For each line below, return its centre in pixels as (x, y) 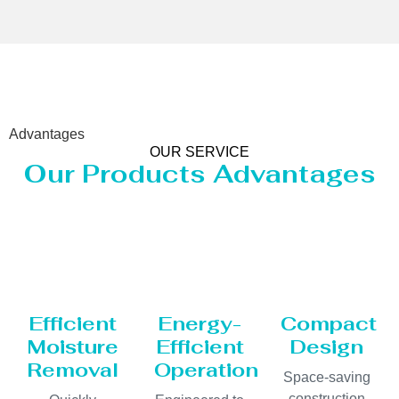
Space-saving (326, 377)
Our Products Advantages (199, 173)
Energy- (199, 323)
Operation (206, 369)
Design (327, 346)
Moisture (73, 346)
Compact (329, 323)
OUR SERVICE (199, 151)
